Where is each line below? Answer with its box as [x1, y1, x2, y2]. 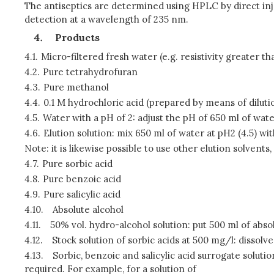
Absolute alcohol [52, 204, 124, 215]
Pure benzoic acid [42, 173, 121, 185]
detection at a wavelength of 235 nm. [24, 13, 188, 25]
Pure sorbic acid [42, 158, 113, 169]
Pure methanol [43, 81, 109, 93]
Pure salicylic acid [43, 188, 120, 200]
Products [55, 31, 100, 43]
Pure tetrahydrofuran [42, 66, 138, 78]
